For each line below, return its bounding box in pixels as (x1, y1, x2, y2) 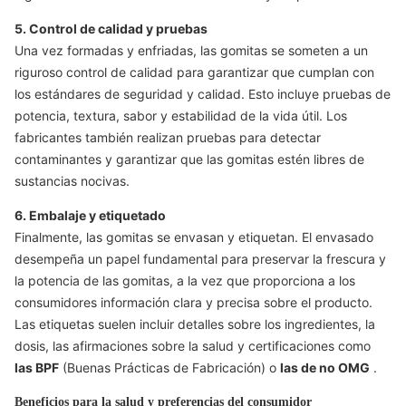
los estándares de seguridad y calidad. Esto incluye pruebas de (14, 86, 391, 101)
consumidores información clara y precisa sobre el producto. (14, 295, 372, 310)
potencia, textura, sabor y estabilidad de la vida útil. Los (14, 108, 347, 123)
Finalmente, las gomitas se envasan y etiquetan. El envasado (14, 229, 373, 245)
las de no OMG (280, 360, 370, 375)
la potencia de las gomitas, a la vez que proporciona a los (14, 273, 355, 288)
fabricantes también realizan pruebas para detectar (14, 130, 321, 145)
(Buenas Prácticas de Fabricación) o (59, 360, 280, 375)
